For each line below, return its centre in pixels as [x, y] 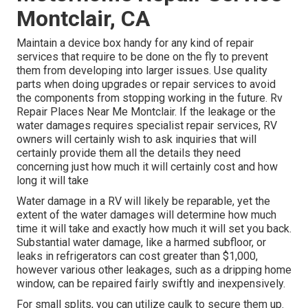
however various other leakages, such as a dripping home [154, 270]
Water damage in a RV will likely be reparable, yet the [143, 201]
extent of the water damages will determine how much [146, 215]
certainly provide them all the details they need [129, 153]
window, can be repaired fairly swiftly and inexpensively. [151, 284]
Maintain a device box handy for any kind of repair [135, 43]
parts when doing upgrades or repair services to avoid [146, 85]
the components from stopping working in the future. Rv [150, 98]
